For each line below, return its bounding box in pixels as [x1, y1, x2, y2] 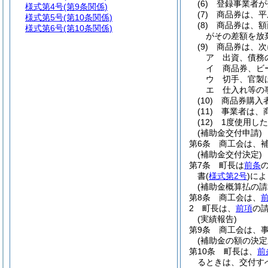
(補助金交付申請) [197, 128, 262, 138]
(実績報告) [197, 214, 237, 224]
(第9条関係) [63, 2, 108, 11]
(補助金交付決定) [197, 150, 262, 159]
